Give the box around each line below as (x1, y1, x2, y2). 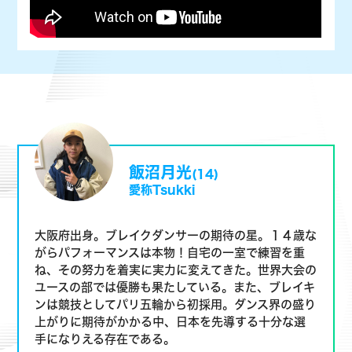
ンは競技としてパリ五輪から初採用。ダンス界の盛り (35, 258, 317, 273)
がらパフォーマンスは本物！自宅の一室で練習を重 (35, 206, 306, 221)
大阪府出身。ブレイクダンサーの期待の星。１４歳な (35, 189, 317, 203)
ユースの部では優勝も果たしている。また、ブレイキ (35, 240, 316, 255)
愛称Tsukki (129, 144, 196, 156)
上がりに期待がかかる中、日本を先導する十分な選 (35, 275, 306, 290)
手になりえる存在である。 (35, 292, 176, 307)
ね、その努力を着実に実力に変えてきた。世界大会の (35, 223, 317, 238)
